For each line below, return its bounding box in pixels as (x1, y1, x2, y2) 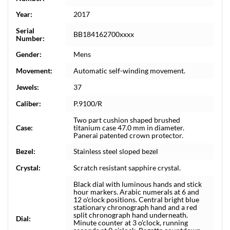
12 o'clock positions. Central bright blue (73, 195, 199, 204)
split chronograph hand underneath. (73, 210, 188, 219)
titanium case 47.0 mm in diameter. (73, 123, 184, 132)
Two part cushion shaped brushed (73, 116, 180, 124)
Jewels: (16, 83, 39, 91)
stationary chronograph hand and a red (73, 203, 197, 212)
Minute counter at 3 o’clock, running (73, 218, 188, 227)
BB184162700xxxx (73, 30, 134, 39)
